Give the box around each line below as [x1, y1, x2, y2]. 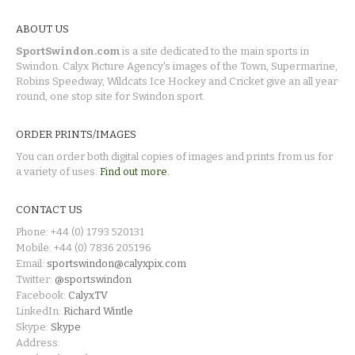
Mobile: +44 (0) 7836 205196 [16, 241, 151, 254]
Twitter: [16, 273, 55, 285]
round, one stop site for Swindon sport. [16, 90, 205, 102]
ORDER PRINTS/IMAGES [16, 128, 136, 140]
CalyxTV [68, 288, 108, 301]
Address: [16, 336, 60, 349]
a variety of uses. [16, 165, 100, 177]
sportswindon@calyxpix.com [47, 257, 186, 269]
